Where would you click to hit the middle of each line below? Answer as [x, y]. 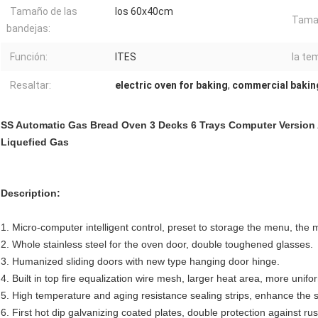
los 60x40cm [144, 12]
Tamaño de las [44, 12]
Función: [29, 57]
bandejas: [28, 29]
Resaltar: [31, 86]
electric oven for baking [171, 86]
